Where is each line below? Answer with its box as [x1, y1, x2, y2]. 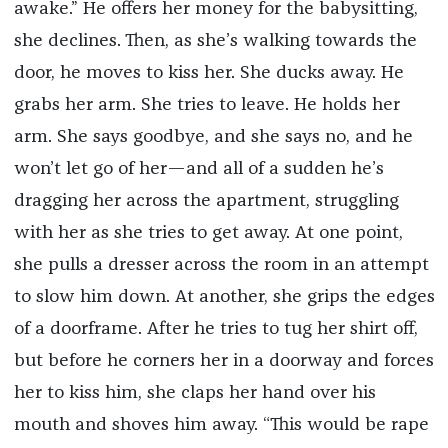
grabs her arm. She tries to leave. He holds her [13, 96, 400, 115]
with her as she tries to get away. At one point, [13, 224, 403, 243]
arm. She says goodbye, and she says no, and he [13, 128, 413, 147]
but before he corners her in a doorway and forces [13, 352, 434, 371]
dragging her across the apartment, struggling [13, 192, 399, 211]
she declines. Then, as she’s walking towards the [13, 32, 417, 51]
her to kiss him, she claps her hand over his [13, 384, 376, 403]
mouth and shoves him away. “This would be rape [13, 416, 429, 435]
